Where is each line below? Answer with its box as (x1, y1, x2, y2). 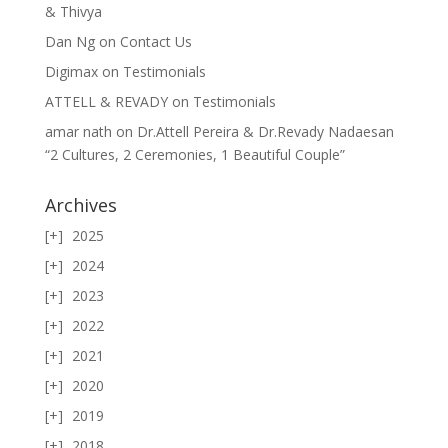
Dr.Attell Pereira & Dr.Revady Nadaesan (136, 121, 394, 141)
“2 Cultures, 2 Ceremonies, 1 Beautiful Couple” (44, 144, 345, 164)
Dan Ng (44, 31, 95, 51)
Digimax (44, 61, 98, 81)
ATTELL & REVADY (44, 91, 168, 111)
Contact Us (119, 31, 192, 51)
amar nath (44, 121, 112, 141)
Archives (44, 192, 117, 217)
